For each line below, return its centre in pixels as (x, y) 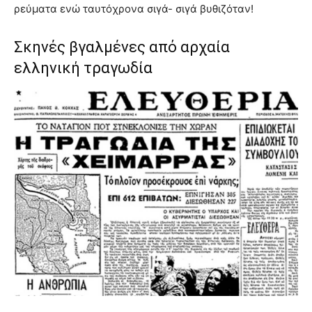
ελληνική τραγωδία (83, 68)
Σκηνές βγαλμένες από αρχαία (122, 47)
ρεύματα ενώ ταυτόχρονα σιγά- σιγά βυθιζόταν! (134, 8)
